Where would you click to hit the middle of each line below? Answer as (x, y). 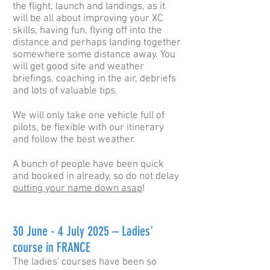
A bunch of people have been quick (88, 165)
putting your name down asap (77, 189)
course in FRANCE (52, 247)
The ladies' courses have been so (85, 262)
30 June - (34, 231)
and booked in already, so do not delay (96, 177)
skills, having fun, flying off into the (87, 31)
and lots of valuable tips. (66, 91)
